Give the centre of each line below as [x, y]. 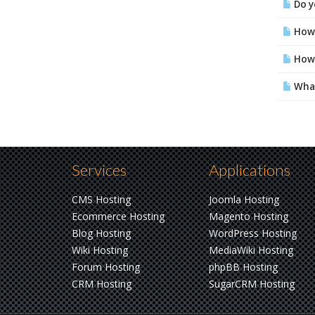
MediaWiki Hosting [251, 250]
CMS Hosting [101, 199]
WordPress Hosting [253, 233]
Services [99, 170]
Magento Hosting [249, 216]
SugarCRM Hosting [252, 284]
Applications [250, 170]
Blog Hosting [101, 233]
